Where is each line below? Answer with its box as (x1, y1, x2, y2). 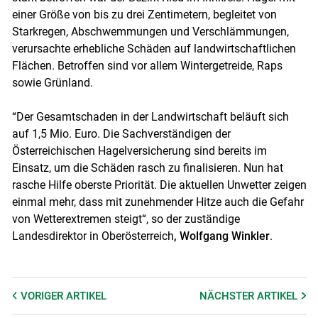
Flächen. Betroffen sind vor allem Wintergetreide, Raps (11, 58, 283, 72)
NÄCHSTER (199, 289, 258, 302)
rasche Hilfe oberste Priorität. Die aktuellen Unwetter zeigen (11, 177, 307, 192)
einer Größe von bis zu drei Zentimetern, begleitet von (11, 7, 277, 21)
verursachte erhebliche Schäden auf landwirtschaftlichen (11, 41, 296, 55)
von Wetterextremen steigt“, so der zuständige (11, 212, 240, 226)
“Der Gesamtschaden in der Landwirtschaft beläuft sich (11, 109, 289, 124)
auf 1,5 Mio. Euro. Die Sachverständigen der (11, 126, 231, 141)
